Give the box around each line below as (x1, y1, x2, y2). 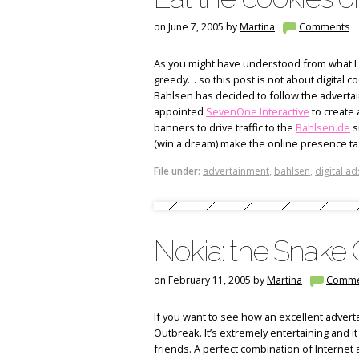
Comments (299, 20, 349, 34)
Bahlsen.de (296, 119, 350, 135)
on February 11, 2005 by (154, 273, 267, 287)
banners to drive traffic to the (154, 119, 296, 135)
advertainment (203, 164, 269, 178)
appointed (154, 103, 206, 119)
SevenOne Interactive (206, 103, 309, 119)
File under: (154, 164, 200, 178)
